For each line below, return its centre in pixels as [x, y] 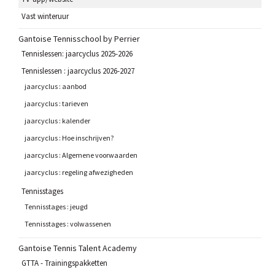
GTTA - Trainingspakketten [64, 263]
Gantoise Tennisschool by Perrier [79, 38]
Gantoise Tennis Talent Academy [78, 248]
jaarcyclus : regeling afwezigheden [79, 172]
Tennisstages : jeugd [56, 206]
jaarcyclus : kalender [57, 120]
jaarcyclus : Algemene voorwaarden [81, 155]
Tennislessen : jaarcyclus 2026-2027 [78, 71]
